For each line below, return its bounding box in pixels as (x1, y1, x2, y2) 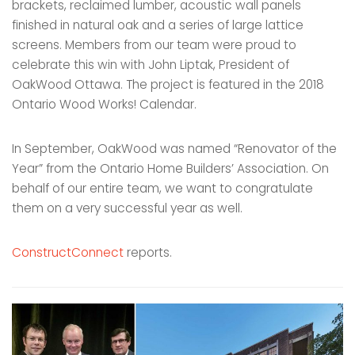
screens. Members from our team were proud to (12, 36, 296, 53)
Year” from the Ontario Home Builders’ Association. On (12, 159, 329, 177)
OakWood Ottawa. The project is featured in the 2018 (12, 75, 324, 93)
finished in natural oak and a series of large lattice (12, 16, 303, 33)
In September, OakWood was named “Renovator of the (12, 139, 337, 157)
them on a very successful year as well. (12, 199, 242, 216)
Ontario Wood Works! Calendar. (12, 95, 197, 113)
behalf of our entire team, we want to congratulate (12, 179, 313, 197)
